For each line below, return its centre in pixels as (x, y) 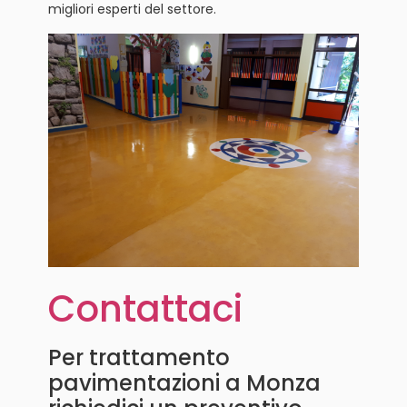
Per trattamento (139, 358)
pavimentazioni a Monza (184, 383)
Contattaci (145, 309)
